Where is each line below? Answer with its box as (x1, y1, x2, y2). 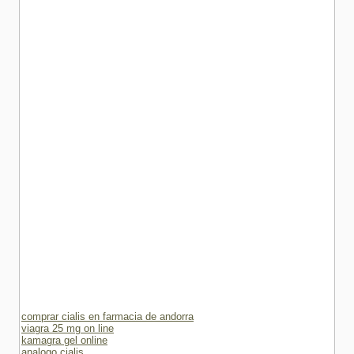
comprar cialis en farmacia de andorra (21, 311, 194, 322)
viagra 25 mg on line (21, 322, 114, 334)
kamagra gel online (21, 334, 107, 346)
